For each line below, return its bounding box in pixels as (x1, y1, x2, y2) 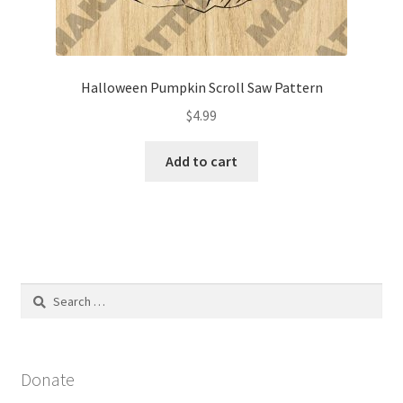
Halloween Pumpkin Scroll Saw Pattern (80, 78, 323, 97)
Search (19, 284, 58, 301)
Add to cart (166, 151, 237, 170)
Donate (20, 368, 75, 391)
